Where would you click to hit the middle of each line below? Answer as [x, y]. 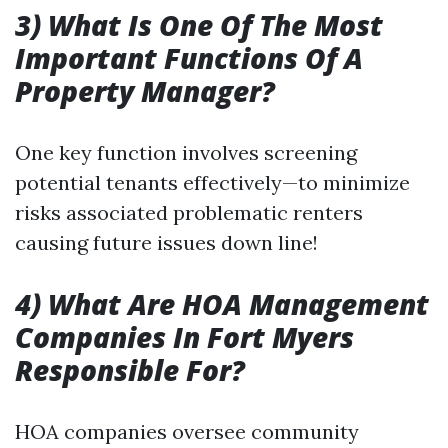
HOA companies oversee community [187, 431]
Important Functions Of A [189, 58]
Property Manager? [145, 91]
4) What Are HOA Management [222, 304]
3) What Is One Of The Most [199, 25]
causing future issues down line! [166, 242]
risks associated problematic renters [189, 212]
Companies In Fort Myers [184, 337]
